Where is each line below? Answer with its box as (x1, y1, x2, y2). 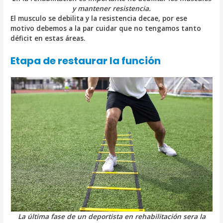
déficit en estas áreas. (10, 33, 86, 43)
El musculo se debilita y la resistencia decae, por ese (10, 13, 188, 23)
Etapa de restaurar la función (10, 54, 161, 68)
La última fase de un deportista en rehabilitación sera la (17, 212, 206, 222)
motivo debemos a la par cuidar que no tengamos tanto (10, 23, 202, 33)
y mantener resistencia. (72, 3, 151, 13)
